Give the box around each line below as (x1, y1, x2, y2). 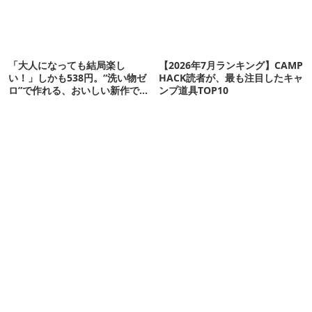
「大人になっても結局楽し (8, 58, 125, 72)
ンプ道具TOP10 (159, 83, 229, 97)
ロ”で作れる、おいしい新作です (8, 83, 149, 97)
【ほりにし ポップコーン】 (8, 95, 128, 109)
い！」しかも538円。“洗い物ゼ (8, 70, 146, 84)
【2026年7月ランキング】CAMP (159, 58, 304, 72)
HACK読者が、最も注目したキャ (159, 70, 304, 84)
